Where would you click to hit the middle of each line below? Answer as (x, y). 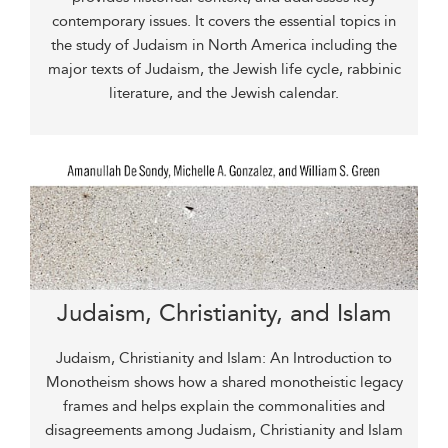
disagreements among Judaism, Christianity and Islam (224, 430)
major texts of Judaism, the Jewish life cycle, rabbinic (224, 69)
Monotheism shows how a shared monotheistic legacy (224, 382)
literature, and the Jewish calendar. (224, 93)
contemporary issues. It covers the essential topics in (224, 21)
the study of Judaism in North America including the (224, 45)
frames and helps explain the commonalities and (224, 406)
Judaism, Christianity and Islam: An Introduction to (224, 358)
